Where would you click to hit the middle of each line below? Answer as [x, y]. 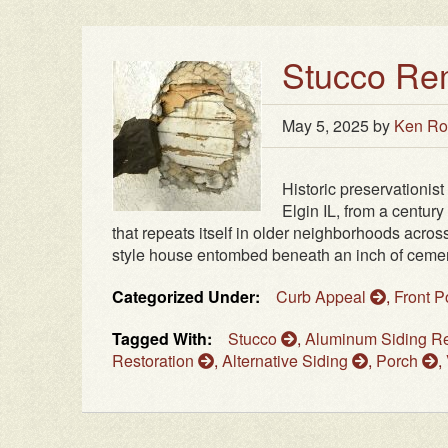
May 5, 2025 [325, 126]
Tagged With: [162, 339]
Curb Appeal [323, 297]
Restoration [155, 361]
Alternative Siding [287, 361]
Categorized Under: [186, 297]
